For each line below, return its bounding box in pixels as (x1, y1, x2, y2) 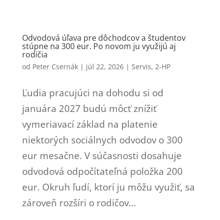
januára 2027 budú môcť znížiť (22, 102, 157, 115)
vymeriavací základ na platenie (22, 117, 158, 131)
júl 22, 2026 (85, 61, 124, 71)
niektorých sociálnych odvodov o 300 (22, 133, 183, 146)
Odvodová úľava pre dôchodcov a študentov (22, 32, 186, 43)
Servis (131, 61, 151, 71)
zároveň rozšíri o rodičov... (22, 196, 136, 209)
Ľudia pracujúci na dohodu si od (22, 86, 164, 99)
